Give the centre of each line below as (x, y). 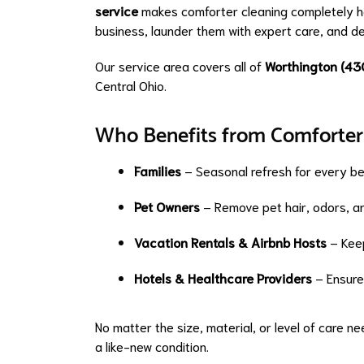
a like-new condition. (152, 346)
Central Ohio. (131, 85)
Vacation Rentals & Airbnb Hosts (230, 242)
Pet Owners (167, 206)
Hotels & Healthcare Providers (223, 278)
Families (158, 171)
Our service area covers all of (180, 66)
